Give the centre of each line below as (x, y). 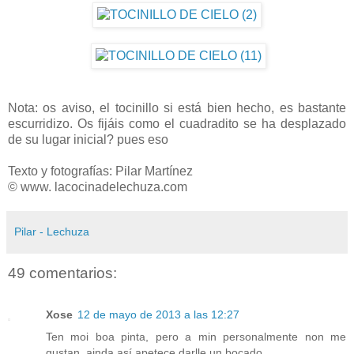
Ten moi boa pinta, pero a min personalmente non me (196, 336)
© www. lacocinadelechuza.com (98, 187)
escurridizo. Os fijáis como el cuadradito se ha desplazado (177, 124)
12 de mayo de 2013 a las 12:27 (158, 314)
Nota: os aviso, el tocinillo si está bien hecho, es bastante (177, 108)
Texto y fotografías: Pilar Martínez (100, 171)
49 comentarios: (62, 273)
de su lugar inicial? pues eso (88, 140)
